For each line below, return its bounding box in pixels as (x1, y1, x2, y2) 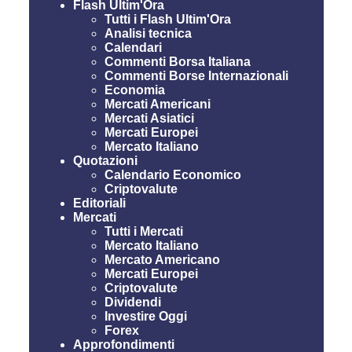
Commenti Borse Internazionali (104, 69, 288, 82)
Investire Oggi (104, 310, 187, 323)
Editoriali (72, 196, 126, 210)
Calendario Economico (104, 168, 241, 181)
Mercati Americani (104, 97, 211, 111)
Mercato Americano (104, 253, 220, 266)
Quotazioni (72, 154, 137, 167)
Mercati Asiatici (104, 112, 194, 125)
